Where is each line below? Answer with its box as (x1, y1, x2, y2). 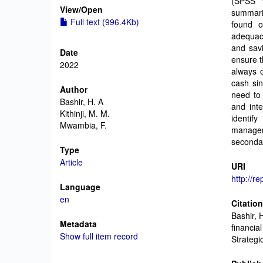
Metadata (60, 218, 97, 230)
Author (60, 83, 87, 95)
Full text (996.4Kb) (68, 16, 139, 28)
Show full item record (60, 230, 138, 242)
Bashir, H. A (60, 96, 103, 107)
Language (60, 181, 100, 193)
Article (60, 156, 83, 168)
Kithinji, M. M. (60, 107, 110, 119)
